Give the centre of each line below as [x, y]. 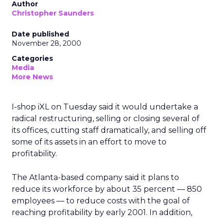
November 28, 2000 [46, 43]
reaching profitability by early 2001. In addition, [102, 212]
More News [32, 77]
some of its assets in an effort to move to [89, 142]
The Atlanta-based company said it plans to [95, 177]
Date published [40, 34]
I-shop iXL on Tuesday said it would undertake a [105, 107]
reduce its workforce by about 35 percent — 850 [107, 189]
